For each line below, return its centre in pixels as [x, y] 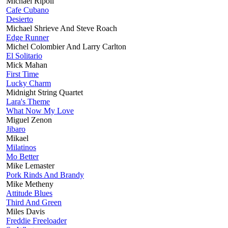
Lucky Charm [28, 83]
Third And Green [34, 202]
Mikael [17, 138]
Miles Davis [25, 211]
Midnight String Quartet [45, 92]
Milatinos [21, 147]
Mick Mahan [27, 65]
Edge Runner [27, 37]
